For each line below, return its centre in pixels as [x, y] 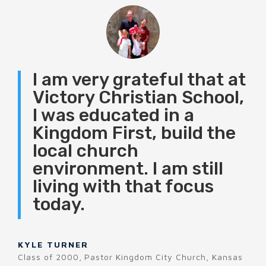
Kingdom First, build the [134, 133]
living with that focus [123, 187]
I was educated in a [113, 115]
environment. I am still [128, 169]
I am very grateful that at [139, 80]
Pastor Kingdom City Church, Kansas [164, 257]
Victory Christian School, [138, 98]
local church [85, 151]
